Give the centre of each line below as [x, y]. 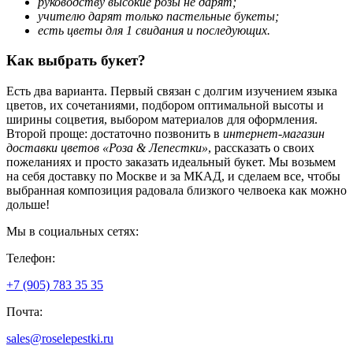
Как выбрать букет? [76, 61]
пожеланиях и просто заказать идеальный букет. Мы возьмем [171, 162]
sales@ [24, 338]
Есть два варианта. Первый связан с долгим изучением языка [172, 91]
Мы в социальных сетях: [72, 231]
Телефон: [31, 258]
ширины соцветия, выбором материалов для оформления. [162, 119]
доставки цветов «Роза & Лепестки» [107, 147]
